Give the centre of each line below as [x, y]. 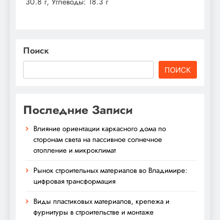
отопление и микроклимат [75, 150]
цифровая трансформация [74, 181]
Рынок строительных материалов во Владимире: [110, 170]
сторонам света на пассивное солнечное [98, 139]
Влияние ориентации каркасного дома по [100, 128]
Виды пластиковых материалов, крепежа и [101, 201]
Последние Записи [78, 110]
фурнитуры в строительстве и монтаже [94, 212]
